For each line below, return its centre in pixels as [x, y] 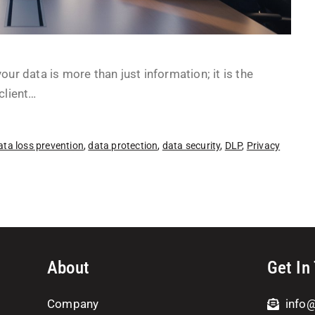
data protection [123, 146]
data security [191, 146]
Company [73, 304]
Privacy [263, 146]
